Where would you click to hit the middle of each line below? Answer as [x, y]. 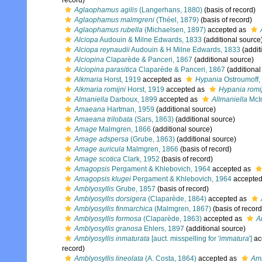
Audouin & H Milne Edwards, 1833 [185, 50]
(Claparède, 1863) [172, 219]
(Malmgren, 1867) [182, 209]
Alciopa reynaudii [102, 50]
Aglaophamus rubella [108, 30]
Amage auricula [99, 149]
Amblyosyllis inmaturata [112, 239]
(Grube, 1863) [152, 139]
